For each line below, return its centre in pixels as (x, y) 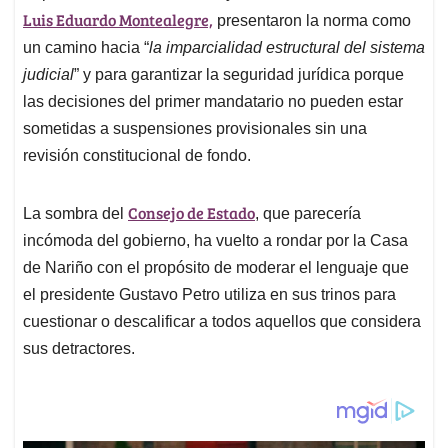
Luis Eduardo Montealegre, (118, 20)
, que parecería (308, 214)
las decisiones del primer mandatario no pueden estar (213, 102)
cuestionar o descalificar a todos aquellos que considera (222, 322)
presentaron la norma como (312, 21)
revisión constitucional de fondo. (137, 156)
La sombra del (75, 214)
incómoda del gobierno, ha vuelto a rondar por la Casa (215, 241)
